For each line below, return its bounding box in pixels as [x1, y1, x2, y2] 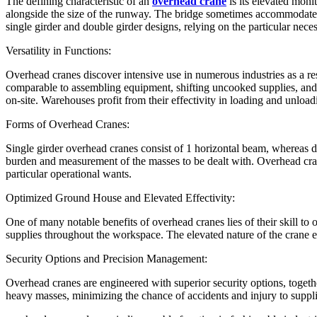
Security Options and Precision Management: [6, 253, 207, 265]
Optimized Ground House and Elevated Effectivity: [6, 192, 235, 204]
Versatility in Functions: [6, 45, 111, 57]
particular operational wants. [6, 168, 132, 180]
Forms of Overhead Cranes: [6, 118, 129, 131]
